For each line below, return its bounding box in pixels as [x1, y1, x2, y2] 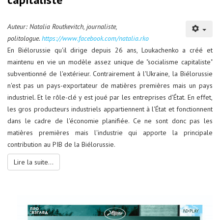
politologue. [7, 34, 42, 43]
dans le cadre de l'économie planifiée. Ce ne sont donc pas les [7, 116, 213, 126]
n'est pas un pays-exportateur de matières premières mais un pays [7, 81, 213, 90]
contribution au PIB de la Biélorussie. [7, 140, 115, 149]
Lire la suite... [14, 158, 54, 167]
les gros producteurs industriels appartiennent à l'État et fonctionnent [7, 105, 213, 114]
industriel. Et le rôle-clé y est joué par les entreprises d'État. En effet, [7, 93, 213, 102]
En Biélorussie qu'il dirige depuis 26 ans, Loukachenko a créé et [7, 46, 213, 55]
